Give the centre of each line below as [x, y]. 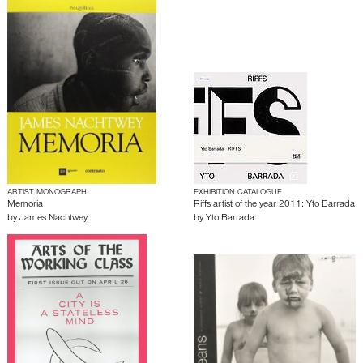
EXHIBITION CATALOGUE [238, 193]
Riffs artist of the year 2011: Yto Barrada [274, 205]
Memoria [25, 205]
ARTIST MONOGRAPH [47, 193]
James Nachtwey [53, 219]
